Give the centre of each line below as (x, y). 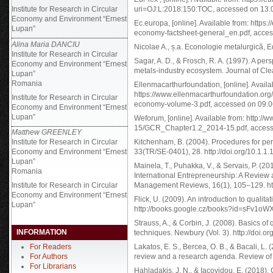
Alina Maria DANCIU (46, 44)
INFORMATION (42, 232)
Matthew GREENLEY (47, 132)
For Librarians (53, 266)
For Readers (51, 247)
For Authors (49, 257)
